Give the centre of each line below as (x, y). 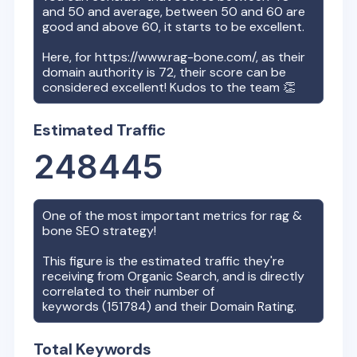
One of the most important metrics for (157, 216)
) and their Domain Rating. (222, 306)
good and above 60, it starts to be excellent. (174, 27)
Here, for (69, 57)
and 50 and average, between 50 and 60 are (174, 12)
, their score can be (230, 72)
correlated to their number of (129, 291)
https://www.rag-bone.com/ (176, 57)
